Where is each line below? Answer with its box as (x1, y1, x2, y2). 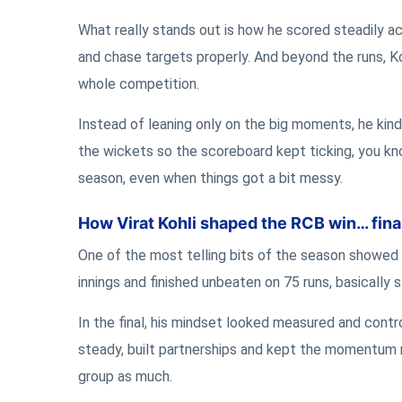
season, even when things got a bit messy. (78, 170, 343, 187)
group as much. (78, 368, 172, 385)
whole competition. (78, 75, 199, 92)
